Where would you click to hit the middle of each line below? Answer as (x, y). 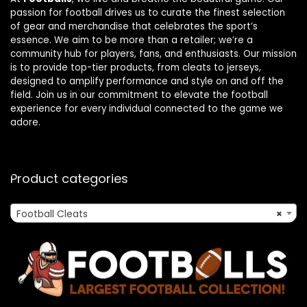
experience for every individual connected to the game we (147, 108)
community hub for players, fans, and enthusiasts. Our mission (153, 53)
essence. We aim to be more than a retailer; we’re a (132, 40)
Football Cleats (52, 213)
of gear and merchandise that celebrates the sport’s (134, 26)
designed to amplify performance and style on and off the (147, 81)
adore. (25, 122)
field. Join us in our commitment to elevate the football (139, 95)
